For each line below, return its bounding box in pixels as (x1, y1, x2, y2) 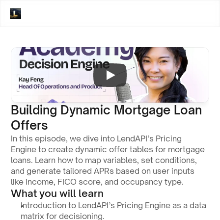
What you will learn (11, 187, 104, 199)
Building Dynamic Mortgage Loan (11, 103, 202, 117)
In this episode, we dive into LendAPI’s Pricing (11, 134, 182, 143)
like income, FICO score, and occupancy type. (11, 177, 184, 187)
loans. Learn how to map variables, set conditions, (11, 155, 197, 165)
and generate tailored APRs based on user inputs (11, 166, 195, 176)
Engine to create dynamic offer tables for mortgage (11, 144, 205, 154)
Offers (11, 118, 49, 133)
